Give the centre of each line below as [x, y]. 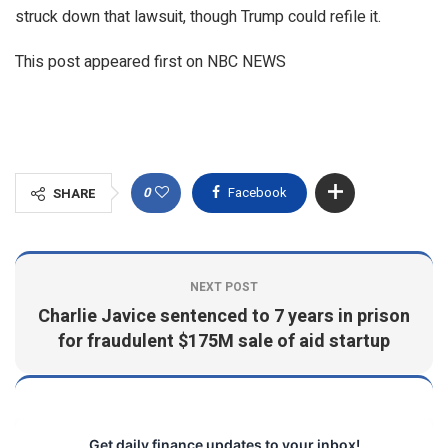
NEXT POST [224, 286]
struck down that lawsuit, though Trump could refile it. [198, 16]
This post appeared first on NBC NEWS [150, 61]
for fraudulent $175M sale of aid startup [224, 341]
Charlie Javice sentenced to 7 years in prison [224, 316]
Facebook [257, 192]
